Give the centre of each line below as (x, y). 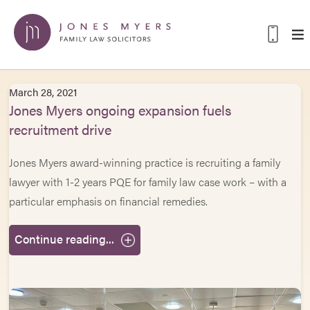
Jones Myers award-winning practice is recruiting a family (145, 162)
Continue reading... (65, 239)
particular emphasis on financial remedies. (109, 201)
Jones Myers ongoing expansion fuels (120, 110)
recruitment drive (61, 129)
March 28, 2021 (43, 92)
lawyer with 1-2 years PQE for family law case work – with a (148, 182)
